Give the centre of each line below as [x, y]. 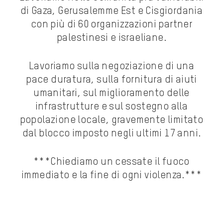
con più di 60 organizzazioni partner [111, 25]
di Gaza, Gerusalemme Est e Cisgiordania [111, 12]
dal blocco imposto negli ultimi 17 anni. [111, 134]
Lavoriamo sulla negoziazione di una [111, 67]
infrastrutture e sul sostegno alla [111, 107]
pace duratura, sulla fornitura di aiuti [111, 80]
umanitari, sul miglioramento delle [111, 94]
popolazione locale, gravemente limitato [111, 121]
